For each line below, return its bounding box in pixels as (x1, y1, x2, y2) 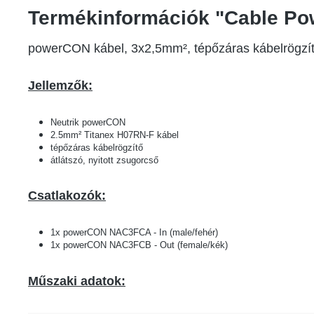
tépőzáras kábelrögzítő (50, 142, 143, 153)
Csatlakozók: (28, 189, 106, 203)
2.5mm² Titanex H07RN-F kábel (50, 130, 179, 140)
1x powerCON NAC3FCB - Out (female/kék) (50, 240, 228, 250)
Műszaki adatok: (28, 274, 125, 288)
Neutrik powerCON (50, 117, 125, 128)
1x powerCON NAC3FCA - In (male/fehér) (50, 227, 218, 238)
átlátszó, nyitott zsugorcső (50, 155, 158, 165)
